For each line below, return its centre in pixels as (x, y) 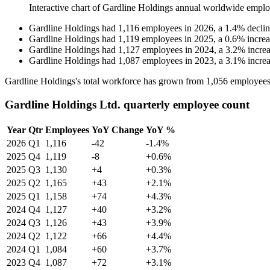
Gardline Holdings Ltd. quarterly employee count (127, 104)
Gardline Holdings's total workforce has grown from (105, 81)
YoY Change (118, 130)
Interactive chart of (66, 8)
